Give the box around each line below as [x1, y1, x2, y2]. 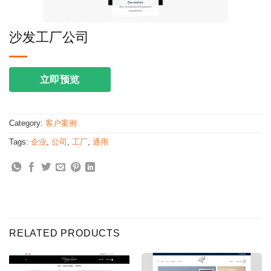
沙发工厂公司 [9, 30, 89, 45]
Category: [9, 119, 45, 128]
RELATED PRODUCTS [9, 227, 120, 238]
